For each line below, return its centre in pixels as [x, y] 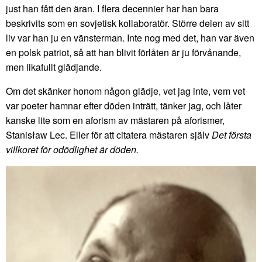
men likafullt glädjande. [54, 67]
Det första [232, 135]
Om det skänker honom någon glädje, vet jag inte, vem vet [125, 91]
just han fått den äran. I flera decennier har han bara [112, 8]
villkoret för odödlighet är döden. [72, 149]
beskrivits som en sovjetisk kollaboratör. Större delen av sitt [127, 23]
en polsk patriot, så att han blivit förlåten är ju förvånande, [123, 52]
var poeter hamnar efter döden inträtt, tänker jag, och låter [124, 105]
